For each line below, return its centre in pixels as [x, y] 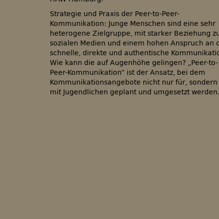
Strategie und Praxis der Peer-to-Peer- [115, 14]
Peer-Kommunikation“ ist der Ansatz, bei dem [128, 73]
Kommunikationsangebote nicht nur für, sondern [134, 82]
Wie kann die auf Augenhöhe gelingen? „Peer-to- [134, 63]
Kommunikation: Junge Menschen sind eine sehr [133, 24]
